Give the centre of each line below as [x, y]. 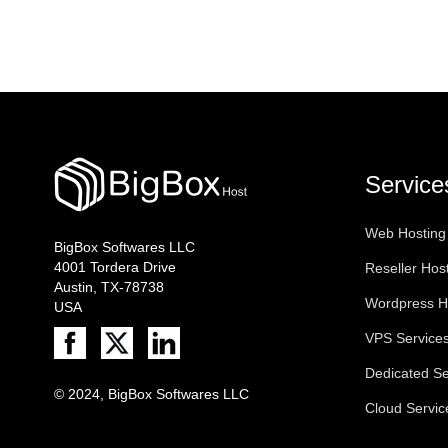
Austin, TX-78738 [108, 287]
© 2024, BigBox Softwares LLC [151, 394]
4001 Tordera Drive [114, 267]
